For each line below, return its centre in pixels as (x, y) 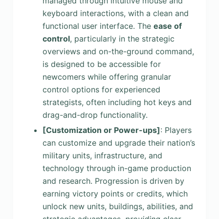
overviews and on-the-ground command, (118, 51)
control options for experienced (101, 89)
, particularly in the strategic (122, 38)
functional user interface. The (98, 26)
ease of (167, 26)
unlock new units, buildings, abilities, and (118, 206)
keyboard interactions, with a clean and (115, 13)
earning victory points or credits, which (115, 193)
